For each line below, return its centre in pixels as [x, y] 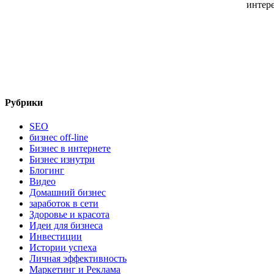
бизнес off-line [59, 137]
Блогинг [47, 170]
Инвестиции [56, 236]
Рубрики [24, 102]
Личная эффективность [78, 258]
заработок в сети [64, 203]
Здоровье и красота [69, 214]
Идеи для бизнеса [66, 225]
